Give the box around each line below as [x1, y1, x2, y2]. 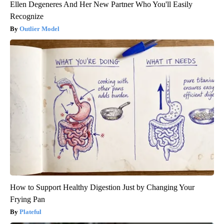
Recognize [10, 12, 43, 21]
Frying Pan [10, 195, 45, 204]
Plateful [19, 208, 41, 216]
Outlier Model [19, 25, 59, 33]
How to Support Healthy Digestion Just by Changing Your [10, 183, 194, 192]
